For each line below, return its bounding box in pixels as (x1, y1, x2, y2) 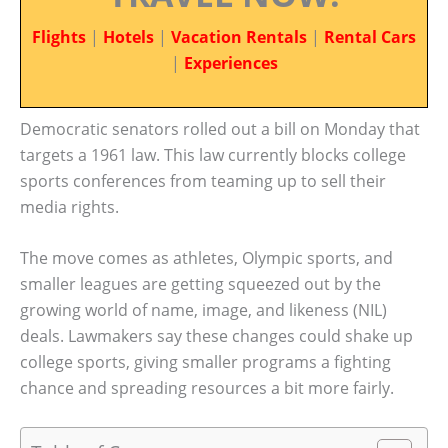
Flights (32, 26, 86, 48)
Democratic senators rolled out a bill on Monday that (20, 117, 420, 140)
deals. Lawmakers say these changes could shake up (20, 325, 413, 348)
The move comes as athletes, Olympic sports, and (20, 247, 393, 270)
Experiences (183, 52, 278, 74)
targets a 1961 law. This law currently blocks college (20, 143, 406, 166)
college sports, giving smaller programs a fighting (20, 351, 391, 374)
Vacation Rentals (171, 26, 307, 48)
